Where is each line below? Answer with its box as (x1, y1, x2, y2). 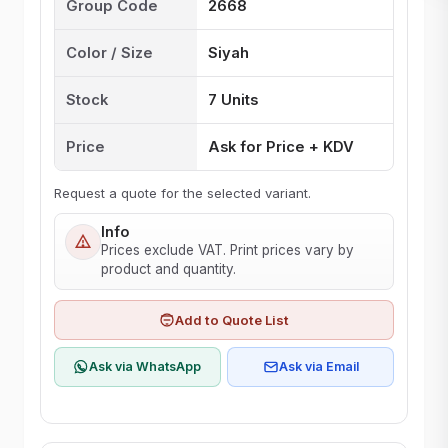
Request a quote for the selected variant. (53, 184, 311, 201)
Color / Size (65, 43, 153, 62)
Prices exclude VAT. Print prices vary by (101, 242, 355, 259)
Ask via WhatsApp (89, 358, 202, 374)
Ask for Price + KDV (207, 137, 354, 156)
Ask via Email (278, 358, 359, 374)
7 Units (207, 90, 258, 109)
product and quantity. (101, 261, 237, 278)
